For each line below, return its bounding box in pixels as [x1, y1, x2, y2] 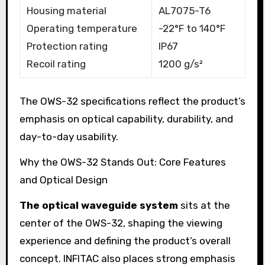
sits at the [177, 199, 230, 211]
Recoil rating [26, 58, 86, 70]
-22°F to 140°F [158, 22, 225, 35]
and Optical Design [19, 174, 108, 186]
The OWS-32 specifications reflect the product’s [19, 95, 245, 108]
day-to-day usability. [19, 131, 118, 143]
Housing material [26, 5, 106, 17]
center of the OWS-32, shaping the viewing [19, 216, 222, 229]
